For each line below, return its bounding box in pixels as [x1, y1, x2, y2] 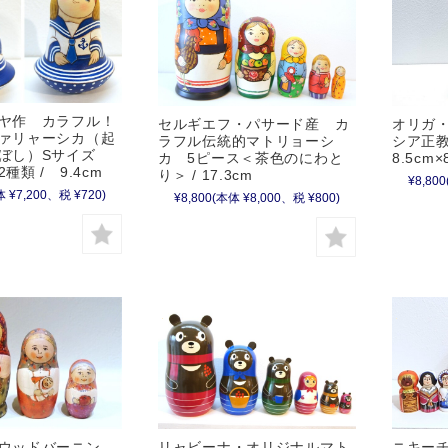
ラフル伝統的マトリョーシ [158, 133, 335, 150]
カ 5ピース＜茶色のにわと [158, 150, 344, 167]
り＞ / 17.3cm [158, 167, 253, 184]
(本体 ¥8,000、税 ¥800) [212, 191, 340, 206]
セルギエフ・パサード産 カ [158, 116, 350, 133]
